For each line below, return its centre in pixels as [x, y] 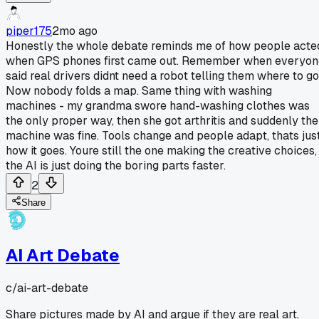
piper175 [29, 31]
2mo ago [75, 31]
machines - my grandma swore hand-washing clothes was [158, 105]
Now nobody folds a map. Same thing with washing [139, 90]
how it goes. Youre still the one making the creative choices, [161, 150]
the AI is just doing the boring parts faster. [116, 165]
